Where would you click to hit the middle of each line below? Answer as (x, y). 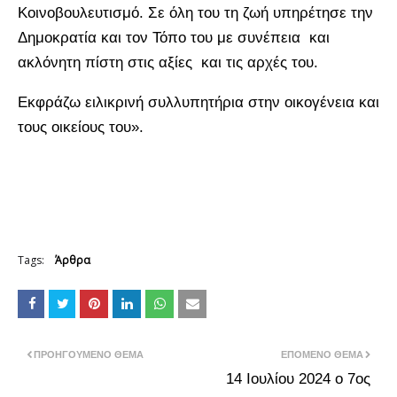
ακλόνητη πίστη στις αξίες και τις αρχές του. (170, 62)
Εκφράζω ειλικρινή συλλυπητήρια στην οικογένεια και (198, 102)
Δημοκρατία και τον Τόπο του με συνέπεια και (174, 37)
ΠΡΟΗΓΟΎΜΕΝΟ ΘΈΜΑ (89, 354)
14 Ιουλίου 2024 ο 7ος (298, 378)
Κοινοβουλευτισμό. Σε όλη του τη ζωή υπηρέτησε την (195, 12)
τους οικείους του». (81, 127)
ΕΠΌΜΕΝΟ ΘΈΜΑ (322, 354)
